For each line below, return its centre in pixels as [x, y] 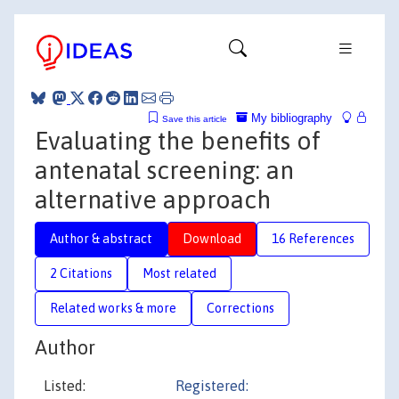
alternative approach [153, 199]
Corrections [240, 308]
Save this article [195, 118]
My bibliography [290, 118]
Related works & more [113, 308]
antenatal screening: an [164, 170]
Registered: [212, 386]
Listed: [65, 386]
